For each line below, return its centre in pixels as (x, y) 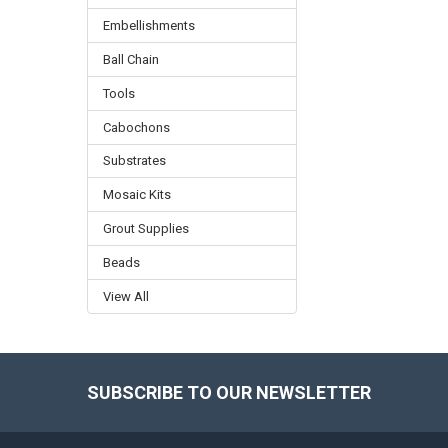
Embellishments (148, 25)
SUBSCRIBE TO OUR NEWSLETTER (228, 392)
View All (125, 297)
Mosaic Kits (136, 195)
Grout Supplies (145, 229)
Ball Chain (130, 59)
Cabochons (136, 127)
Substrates (134, 161)
